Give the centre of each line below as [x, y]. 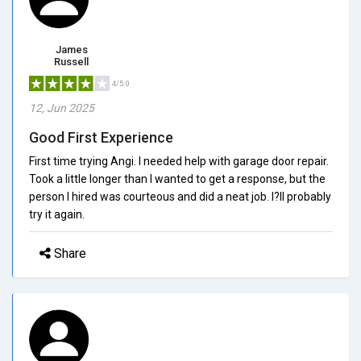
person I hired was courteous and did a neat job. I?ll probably [180, 196]
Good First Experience [101, 137]
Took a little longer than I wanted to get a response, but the [177, 178]
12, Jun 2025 [62, 108]
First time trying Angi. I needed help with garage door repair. [179, 161]
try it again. [57, 214]
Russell [71, 61]
